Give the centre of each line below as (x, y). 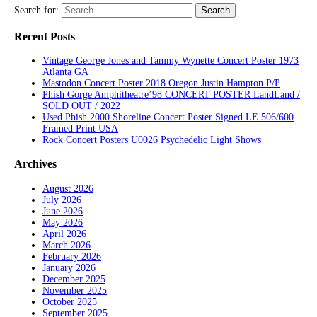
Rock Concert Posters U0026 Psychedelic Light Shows (152, 139)
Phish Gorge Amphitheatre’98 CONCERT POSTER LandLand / (171, 94)
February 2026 (72, 256)
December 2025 (74, 279)
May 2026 (63, 222)
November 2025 (75, 290)
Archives (35, 164)
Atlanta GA (65, 71)
